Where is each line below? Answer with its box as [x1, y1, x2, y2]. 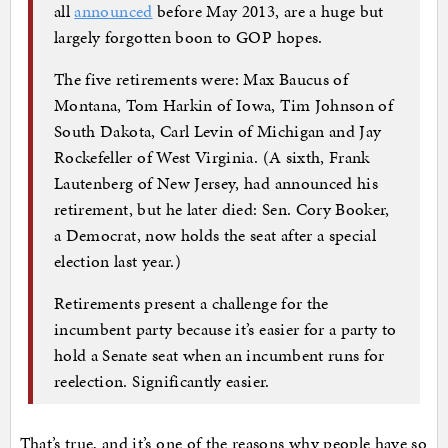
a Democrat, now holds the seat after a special [54, 222, 377, 247]
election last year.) [54, 248, 181, 273]
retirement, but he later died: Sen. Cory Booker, [54, 196, 390, 221]
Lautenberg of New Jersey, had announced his [54, 170, 379, 195]
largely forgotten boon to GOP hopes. [54, 24, 323, 49]
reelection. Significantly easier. [54, 368, 270, 393]
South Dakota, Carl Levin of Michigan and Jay [54, 118, 382, 143]
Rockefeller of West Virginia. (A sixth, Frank [54, 144, 370, 169]
